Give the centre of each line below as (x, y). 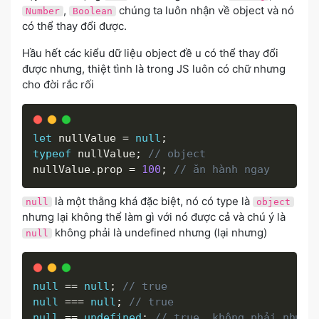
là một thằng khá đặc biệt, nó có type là (152, 201)
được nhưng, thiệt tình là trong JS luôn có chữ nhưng (154, 69)
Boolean (93, 11)
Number (43, 11)
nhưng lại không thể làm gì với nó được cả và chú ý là (154, 216)
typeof (52, 154)
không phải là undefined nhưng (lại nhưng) (159, 232)
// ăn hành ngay (222, 170)
